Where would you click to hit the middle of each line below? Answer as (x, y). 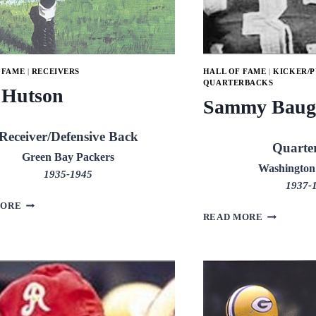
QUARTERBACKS (238, 83)
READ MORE (233, 217)
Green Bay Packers (68, 157)
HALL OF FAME (235, 72)
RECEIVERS (55, 72)
